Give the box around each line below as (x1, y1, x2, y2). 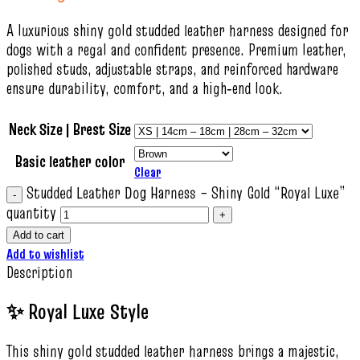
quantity (6, 202, 56, 224)
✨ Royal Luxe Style (6, 297, 149, 326)
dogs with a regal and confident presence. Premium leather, (6, 39, 346, 61)
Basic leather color (15, 150, 125, 173)
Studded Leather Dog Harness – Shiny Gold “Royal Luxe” (27, 182, 346, 204)
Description (6, 261, 72, 284)
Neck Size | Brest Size (9, 118, 131, 141)
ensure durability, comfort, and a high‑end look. (6, 77, 283, 100)
